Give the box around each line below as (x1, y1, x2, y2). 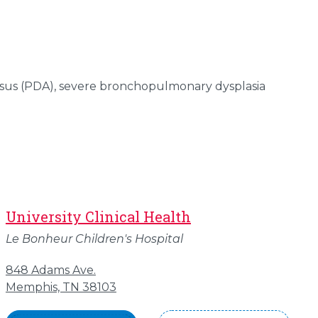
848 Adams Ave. (5, 263, 96, 277)
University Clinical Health (5, 207, 191, 226)
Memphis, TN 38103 (5, 280, 116, 294)
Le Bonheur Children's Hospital (5, 232, 183, 246)
